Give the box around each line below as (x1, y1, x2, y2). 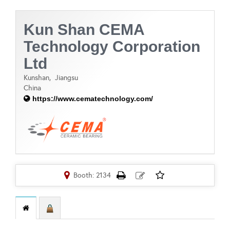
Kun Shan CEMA (24, 21, 144, 38)
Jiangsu (55, 73, 80, 82)
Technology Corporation (24, 38, 200, 55)
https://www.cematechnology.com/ (32, 94, 153, 103)
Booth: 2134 (73, 171, 111, 180)
